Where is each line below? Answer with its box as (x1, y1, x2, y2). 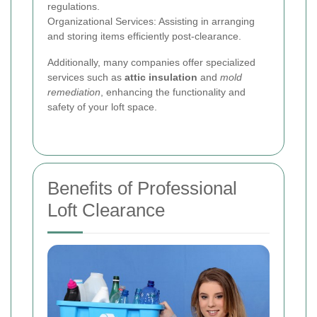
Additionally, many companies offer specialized (47, 57, 255, 69)
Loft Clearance (47, 200, 165, 221)
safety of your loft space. (47, 101, 157, 113)
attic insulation (125, 71, 197, 83)
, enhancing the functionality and (100, 86, 246, 98)
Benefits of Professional (47, 178, 237, 200)
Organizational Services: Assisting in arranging (47, 16, 255, 28)
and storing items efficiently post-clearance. (47, 30, 241, 42)
